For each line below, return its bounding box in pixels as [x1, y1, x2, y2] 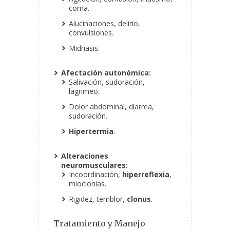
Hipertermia [69, 126, 113, 137]
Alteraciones [61, 151, 108, 161]
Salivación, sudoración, [69, 77, 145, 87]
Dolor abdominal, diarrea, [69, 102, 154, 112]
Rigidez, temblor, [69, 194, 127, 204]
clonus [127, 194, 151, 204]
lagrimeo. [69, 86, 100, 97]
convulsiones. [69, 28, 113, 38]
